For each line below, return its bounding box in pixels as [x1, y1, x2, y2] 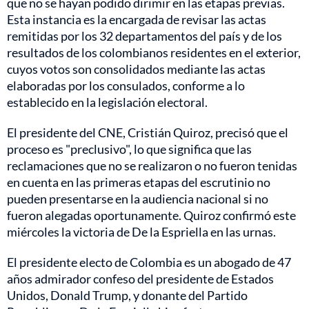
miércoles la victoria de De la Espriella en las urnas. [7, 223, 276, 239]
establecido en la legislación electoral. [7, 94, 208, 110]
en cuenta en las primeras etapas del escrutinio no [7, 174, 270, 190]
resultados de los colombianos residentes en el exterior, [7, 44, 301, 60]
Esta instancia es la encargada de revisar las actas [7, 11, 266, 27]
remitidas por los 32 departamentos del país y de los [7, 28, 282, 43]
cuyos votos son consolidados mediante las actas [7, 61, 266, 77]
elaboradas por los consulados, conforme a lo [7, 77, 245, 93]
